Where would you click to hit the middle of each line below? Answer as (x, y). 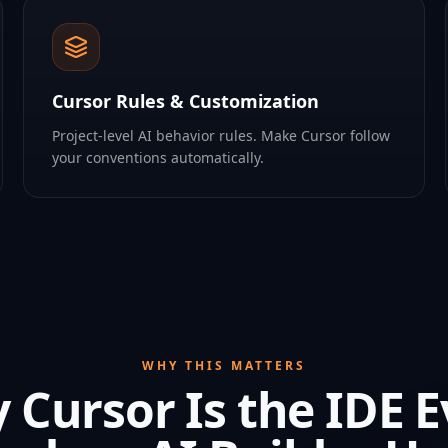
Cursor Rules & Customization (185, 101)
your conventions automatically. (157, 157)
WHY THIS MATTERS (224, 365)
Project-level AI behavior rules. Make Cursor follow (220, 135)
